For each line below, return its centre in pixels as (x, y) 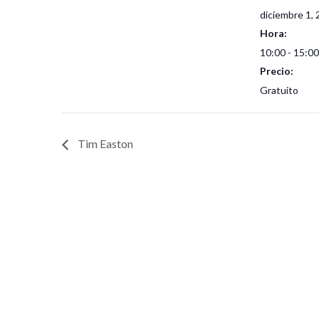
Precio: (277, 71)
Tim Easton (104, 143)
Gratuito (279, 90)
